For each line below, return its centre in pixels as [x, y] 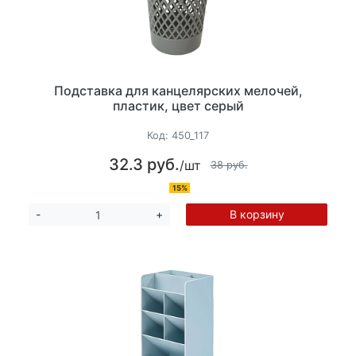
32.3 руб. [144, 164]
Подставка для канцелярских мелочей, [178, 91]
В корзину [257, 214]
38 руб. [229, 164]
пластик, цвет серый [178, 106]
